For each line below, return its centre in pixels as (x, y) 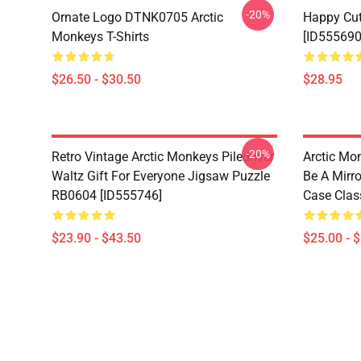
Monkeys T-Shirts (100, 37)
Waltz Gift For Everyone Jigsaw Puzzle (161, 176)
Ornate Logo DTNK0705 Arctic (137, 17)
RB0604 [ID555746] (107, 195)
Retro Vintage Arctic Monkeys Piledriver (163, 157)
